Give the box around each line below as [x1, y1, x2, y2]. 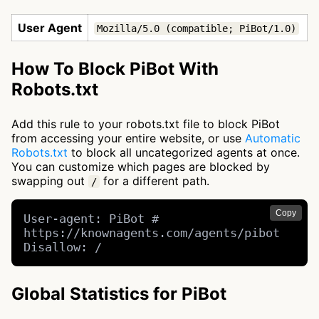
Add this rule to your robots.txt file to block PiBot [11, 117, 280, 131]
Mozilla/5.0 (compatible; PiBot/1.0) [97, 23, 296, 34]
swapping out [11, 174, 88, 188]
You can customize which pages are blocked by [11, 159, 270, 174]
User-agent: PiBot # [23, 211, 159, 226]
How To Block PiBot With [11, 58, 219, 79]
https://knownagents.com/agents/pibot [23, 226, 281, 241]
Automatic [245, 131, 300, 145]
